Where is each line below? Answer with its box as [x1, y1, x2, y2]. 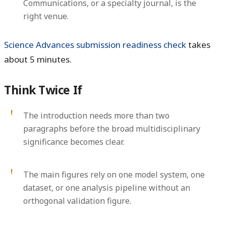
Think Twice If [4, 82, 82, 98]
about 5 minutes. [4, 53, 72, 66]
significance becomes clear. [23, 136, 125, 148]
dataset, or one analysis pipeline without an [23, 182, 191, 194]
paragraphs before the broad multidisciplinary [23, 123, 201, 135]
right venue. [23, 10, 69, 22]
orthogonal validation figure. [23, 195, 132, 207]
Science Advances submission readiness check [4, 39, 186, 51]
